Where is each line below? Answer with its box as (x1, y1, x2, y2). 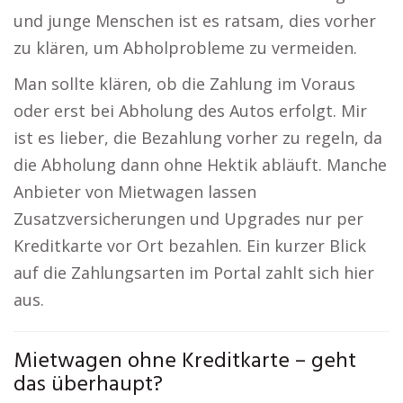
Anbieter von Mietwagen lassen (13, 181, 256, 202)
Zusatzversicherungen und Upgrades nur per (13, 208, 363, 229)
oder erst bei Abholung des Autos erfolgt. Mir (13, 100, 367, 121)
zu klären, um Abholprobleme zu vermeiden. (13, 37, 357, 58)
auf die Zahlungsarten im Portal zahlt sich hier (13, 262, 374, 283)
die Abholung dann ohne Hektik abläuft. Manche (13, 154, 387, 175)
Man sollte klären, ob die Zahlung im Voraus (13, 73, 355, 94)
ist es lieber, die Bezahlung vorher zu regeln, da (13, 127, 382, 148)
